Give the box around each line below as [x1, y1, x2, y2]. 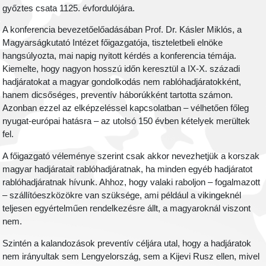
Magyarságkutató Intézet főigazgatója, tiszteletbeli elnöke [2, 38, 223, 48]
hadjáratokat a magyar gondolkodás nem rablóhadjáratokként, [2, 77, 242, 87]
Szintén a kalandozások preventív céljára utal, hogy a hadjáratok [2, 238, 252, 248]
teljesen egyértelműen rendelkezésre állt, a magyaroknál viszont [2, 204, 251, 214]
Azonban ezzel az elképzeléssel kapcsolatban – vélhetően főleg [2, 103, 249, 113]
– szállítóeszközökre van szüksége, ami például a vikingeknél [2, 191, 242, 201]
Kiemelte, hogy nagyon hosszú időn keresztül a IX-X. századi [2, 64, 240, 74]
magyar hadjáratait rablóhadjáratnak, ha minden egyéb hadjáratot [2, 164, 253, 175]
